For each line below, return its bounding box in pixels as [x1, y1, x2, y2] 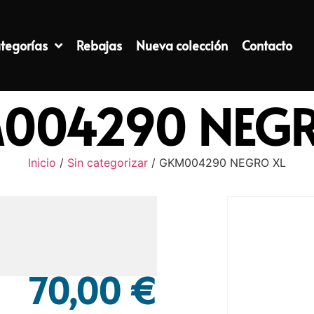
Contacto [242, 36, 293, 55]
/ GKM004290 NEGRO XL [148, 155, 286, 170]
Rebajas [76, 36, 123, 55]
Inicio [28, 155, 56, 170]
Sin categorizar [67, 155, 148, 170]
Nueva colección [136, 36, 228, 55]
